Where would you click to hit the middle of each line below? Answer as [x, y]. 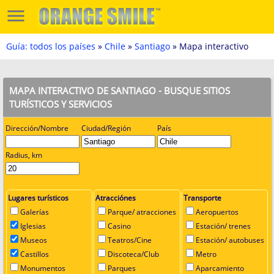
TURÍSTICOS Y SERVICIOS [61, 104]
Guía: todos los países [51, 46]
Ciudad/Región [106, 128]
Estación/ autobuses [230, 240]
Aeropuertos [217, 212]
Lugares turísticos [38, 198]
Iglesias [33, 226]
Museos [34, 240]
